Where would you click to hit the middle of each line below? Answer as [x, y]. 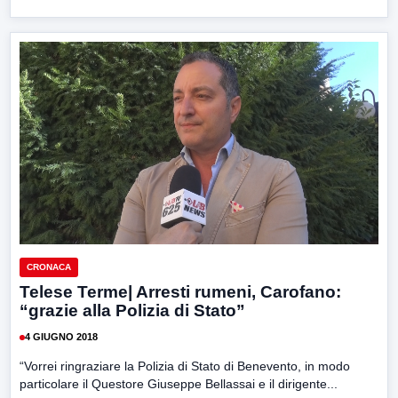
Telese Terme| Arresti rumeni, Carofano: [180, 291]
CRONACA [49, 267]
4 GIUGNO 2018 [61, 337]
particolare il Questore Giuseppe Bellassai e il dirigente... [179, 383]
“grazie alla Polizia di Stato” [132, 310]
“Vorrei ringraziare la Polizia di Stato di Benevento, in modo [185, 366]
